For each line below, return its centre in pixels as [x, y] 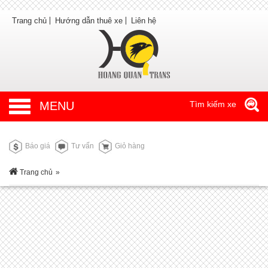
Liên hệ [144, 21]
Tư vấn [82, 146]
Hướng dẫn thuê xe [89, 21]
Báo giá [37, 146]
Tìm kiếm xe [214, 104]
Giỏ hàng [129, 146]
